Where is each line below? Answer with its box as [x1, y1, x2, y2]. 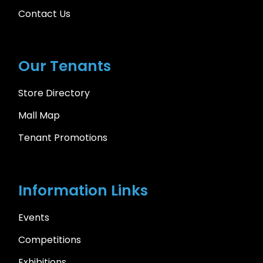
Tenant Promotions [18, 131, 108, 145]
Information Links [18, 180, 149, 201]
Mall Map [18, 109, 60, 123]
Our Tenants [18, 56, 112, 77]
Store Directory [18, 86, 90, 100]
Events [18, 211, 50, 225]
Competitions [18, 233, 82, 247]
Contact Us [18, 6, 71, 21]
